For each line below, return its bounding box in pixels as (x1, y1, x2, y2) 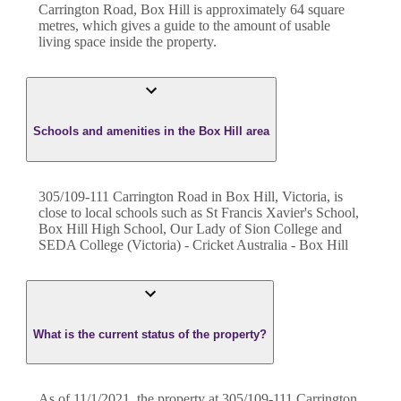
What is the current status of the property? (33, 327, 267, 341)
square (304, 2, 345, 18)
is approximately (190, 2, 286, 18)
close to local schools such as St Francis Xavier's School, (38, 204, 359, 220)
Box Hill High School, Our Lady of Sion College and (38, 220, 342, 236)
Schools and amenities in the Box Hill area (33, 124, 269, 139)
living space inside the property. (38, 34, 217, 50)
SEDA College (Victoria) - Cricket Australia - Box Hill (38, 236, 348, 252)
